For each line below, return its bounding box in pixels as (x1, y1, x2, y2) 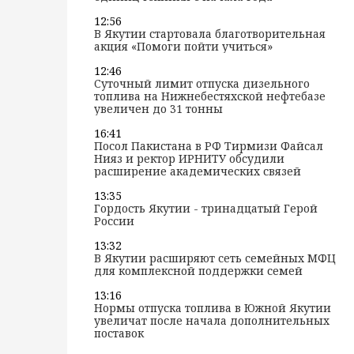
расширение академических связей (93, 164, 301, 179)
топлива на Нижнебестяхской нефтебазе (93, 88, 326, 104)
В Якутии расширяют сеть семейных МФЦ (93, 250, 336, 265)
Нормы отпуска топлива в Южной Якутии (93, 300, 331, 315)
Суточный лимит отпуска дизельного (93, 76, 310, 91)
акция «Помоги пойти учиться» (93, 39, 273, 54)
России (93, 213, 134, 228)
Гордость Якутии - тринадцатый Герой (93, 201, 318, 216)
